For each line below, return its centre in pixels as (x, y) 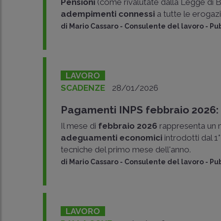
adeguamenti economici (112, 138)
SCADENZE (83, 88)
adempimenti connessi (108, 14)
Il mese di (80, 126)
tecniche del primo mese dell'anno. (126, 149)
